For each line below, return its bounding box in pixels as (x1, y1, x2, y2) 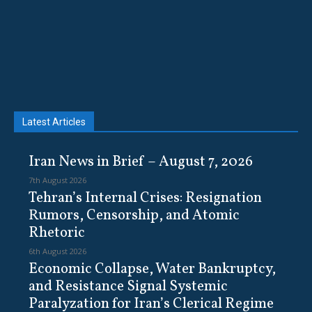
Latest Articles (22, 116, 86, 128)
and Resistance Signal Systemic (28, 276, 228, 297)
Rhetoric (28, 223, 85, 244)
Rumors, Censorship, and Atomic (28, 205, 240, 226)
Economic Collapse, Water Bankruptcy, (28, 259, 276, 280)
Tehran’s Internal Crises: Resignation (28, 188, 262, 209)
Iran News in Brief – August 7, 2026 (28, 152, 253, 173)
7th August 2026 (28, 175, 86, 186)
